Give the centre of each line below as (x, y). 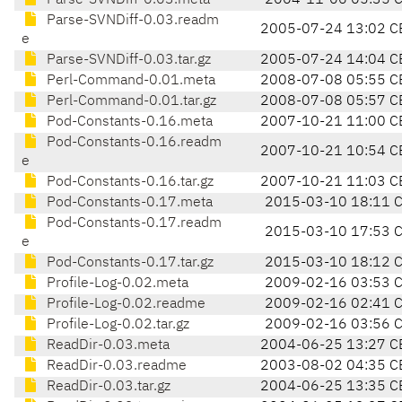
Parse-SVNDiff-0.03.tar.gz (127, 61)
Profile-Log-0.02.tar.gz (116, 325)
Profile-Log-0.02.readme (124, 305)
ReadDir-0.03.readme (115, 367)
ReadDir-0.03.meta (106, 346)
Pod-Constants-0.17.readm (132, 224)
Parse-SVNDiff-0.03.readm (131, 21)
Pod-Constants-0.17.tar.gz (128, 263)
